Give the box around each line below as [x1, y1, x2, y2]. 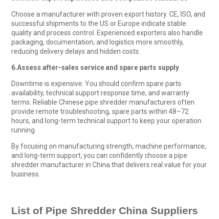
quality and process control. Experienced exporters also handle [11, 28, 203, 37]
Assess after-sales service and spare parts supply [17, 63, 179, 71]
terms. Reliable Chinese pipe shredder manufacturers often [11, 98, 195, 106]
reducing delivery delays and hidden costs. [11, 47, 140, 55]
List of [11, 205, 45, 217]
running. [11, 126, 36, 134]
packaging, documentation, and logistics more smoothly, [11, 38, 184, 46]
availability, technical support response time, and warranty [11, 88, 189, 97]
